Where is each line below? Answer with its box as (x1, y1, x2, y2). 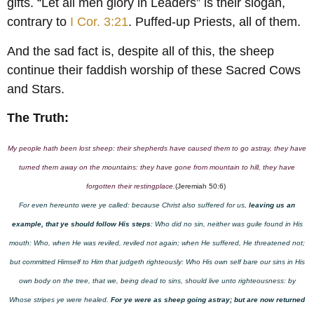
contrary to (7, 15, 70, 29)
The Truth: (7, 110, 72, 125)
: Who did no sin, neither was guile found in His (150, 220, 303, 228)
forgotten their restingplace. (86, 182, 175, 191)
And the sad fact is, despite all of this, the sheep (7, 43, 274, 58)
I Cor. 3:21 (70, 15, 128, 29)
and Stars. (7, 81, 64, 96)
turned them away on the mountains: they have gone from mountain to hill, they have (19, 163, 295, 172)
